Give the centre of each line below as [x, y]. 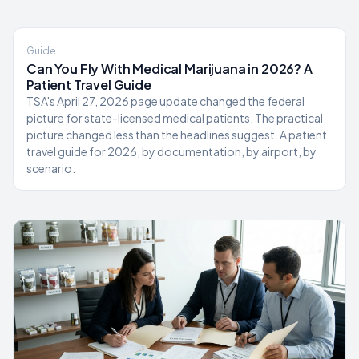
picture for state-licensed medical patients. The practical [175, 118]
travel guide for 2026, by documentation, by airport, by [171, 151]
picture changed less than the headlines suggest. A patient [177, 135]
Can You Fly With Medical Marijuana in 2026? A [169, 69]
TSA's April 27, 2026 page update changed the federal [165, 101]
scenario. [51, 168]
